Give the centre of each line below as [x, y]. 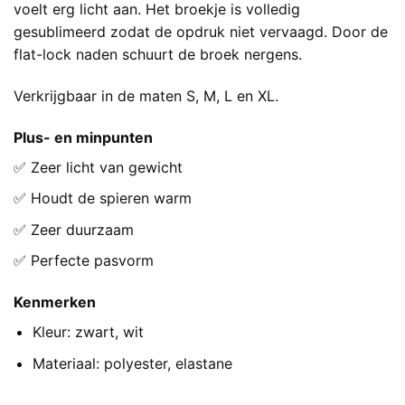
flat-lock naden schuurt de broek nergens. [158, 55]
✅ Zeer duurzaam [74, 229]
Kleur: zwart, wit [88, 332]
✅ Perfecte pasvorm [84, 261]
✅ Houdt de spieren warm [103, 198]
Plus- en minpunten [83, 137]
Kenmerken [55, 302]
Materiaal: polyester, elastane [132, 363]
